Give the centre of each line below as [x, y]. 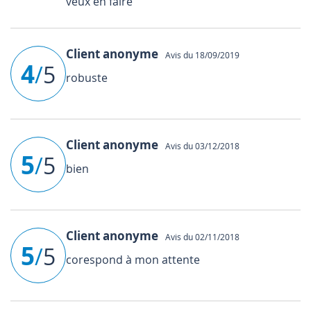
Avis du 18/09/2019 [200, 54]
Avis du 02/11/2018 [200, 236]
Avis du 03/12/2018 [200, 145]
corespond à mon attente [133, 259]
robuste [87, 77]
